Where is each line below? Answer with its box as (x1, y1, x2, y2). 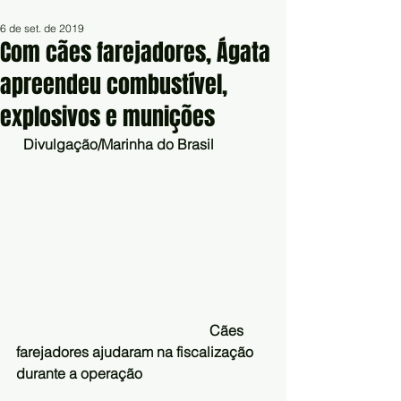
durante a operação (16, 363, 146, 382)
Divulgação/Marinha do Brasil (20, 135, 214, 153)
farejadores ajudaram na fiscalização (16, 342, 257, 361)
